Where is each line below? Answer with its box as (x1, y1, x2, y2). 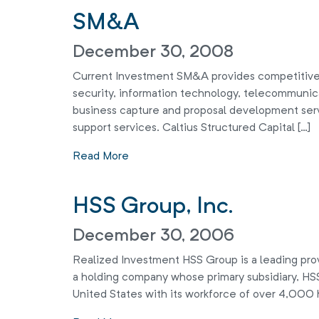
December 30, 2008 (73, 44, 234, 61)
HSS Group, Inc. (73, 196, 234, 219)
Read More (73, 151, 129, 162)
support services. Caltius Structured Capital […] (73, 122, 310, 134)
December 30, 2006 (73, 228, 234, 245)
